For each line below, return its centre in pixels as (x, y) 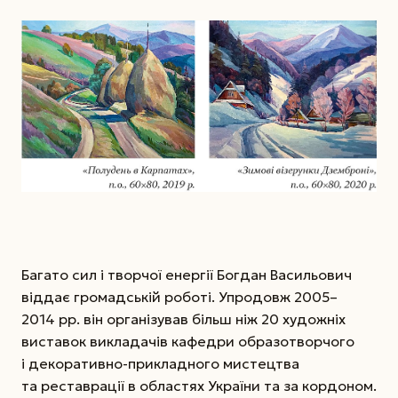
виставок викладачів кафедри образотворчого (188, 342)
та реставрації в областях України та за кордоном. (199, 386)
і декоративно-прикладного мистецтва (160, 364)
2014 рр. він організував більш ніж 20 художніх (183, 319)
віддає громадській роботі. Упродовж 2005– (179, 297)
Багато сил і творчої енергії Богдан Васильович (187, 275)
